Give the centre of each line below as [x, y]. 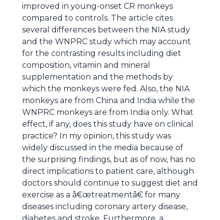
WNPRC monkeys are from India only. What [108, 112]
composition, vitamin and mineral [86, 65]
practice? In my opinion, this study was [96, 136]
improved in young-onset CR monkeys [97, 6]
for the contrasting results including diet [102, 53]
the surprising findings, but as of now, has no [109, 159]
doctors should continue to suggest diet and [110, 183]
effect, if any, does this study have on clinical [108, 124]
